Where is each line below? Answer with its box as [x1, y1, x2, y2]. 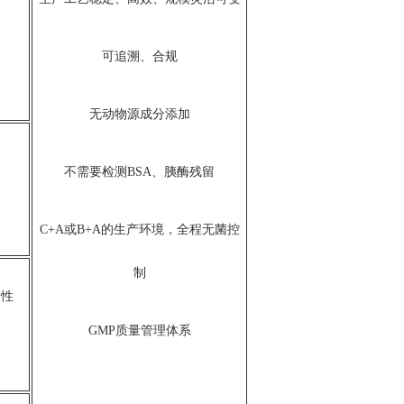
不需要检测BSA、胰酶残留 [64, 165, 215, 179]
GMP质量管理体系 [87, 324, 191, 338]
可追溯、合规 [101, 50, 178, 64]
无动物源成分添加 [88, 107, 190, 122]
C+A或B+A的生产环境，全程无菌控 [39, 223, 240, 237]
